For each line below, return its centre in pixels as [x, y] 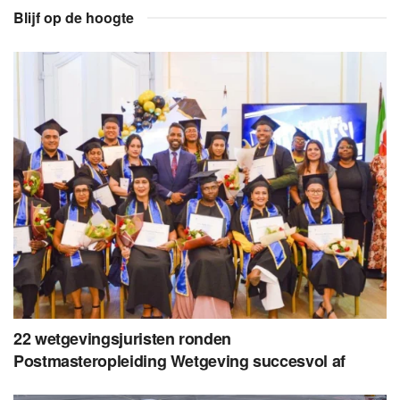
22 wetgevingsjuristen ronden [122, 338]
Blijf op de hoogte [74, 17]
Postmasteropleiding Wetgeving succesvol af [179, 360]
